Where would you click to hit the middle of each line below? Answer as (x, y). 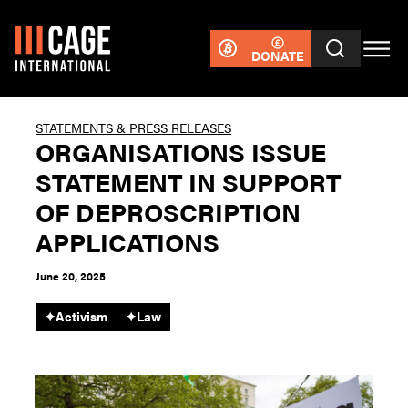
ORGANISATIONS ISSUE (181, 151)
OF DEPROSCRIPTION (168, 211)
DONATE (277, 55)
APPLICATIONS (128, 241)
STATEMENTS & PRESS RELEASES (134, 127)
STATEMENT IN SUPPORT (189, 181)
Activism (82, 316)
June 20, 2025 (71, 276)
